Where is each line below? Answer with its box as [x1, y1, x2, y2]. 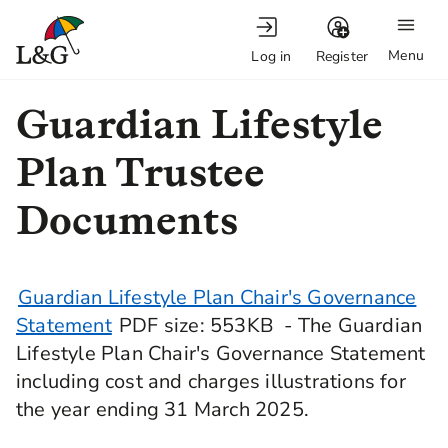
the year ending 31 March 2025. [16, 396, 309, 423]
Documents [16, 196, 238, 244]
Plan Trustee [16, 148, 266, 196]
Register [315, 46, 369, 66]
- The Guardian [274, 312, 423, 339]
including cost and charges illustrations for [16, 368, 406, 395]
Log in [251, 46, 292, 66]
